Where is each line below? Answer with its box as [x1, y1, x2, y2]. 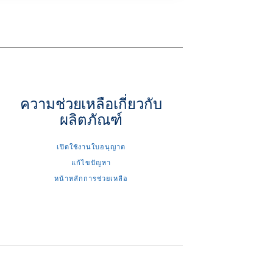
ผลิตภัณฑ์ [60, 110, 122, 129]
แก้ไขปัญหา [71, 158, 111, 168]
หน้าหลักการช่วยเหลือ [54, 174, 128, 183]
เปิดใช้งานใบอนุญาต [56, 142, 126, 152]
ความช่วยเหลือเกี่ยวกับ [20, 94, 162, 113]
